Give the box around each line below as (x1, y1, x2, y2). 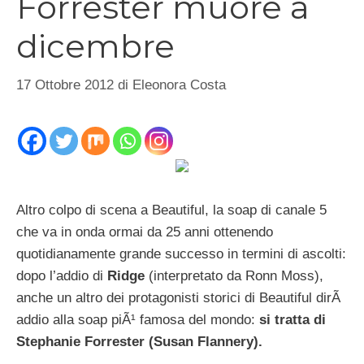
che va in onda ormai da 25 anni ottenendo (16, 224, 273, 240)
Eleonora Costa (132, 76, 226, 93)
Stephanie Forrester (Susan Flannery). (16, 334, 262, 350)
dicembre (16, 26, 175, 67)
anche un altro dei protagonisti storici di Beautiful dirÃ (16, 290, 344, 306)
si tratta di (255, 312, 326, 328)
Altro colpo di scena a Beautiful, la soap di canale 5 (16, 202, 327, 219)
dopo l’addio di (16, 268, 107, 284)
